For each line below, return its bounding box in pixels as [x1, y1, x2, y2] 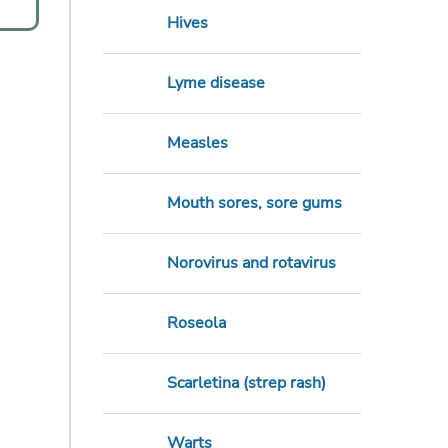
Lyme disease [166, 72, 265, 95]
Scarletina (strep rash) [166, 372, 326, 395]
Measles [166, 132, 228, 155]
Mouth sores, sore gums [166, 192, 342, 215]
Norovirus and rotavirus [166, 252, 336, 275]
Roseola [166, 312, 226, 335]
